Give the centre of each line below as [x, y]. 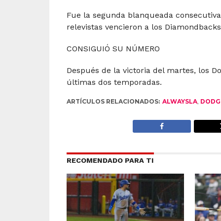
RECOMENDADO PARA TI [110, 160]
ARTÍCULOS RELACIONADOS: [113, 101]
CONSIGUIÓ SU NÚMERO [113, 49]
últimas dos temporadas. [114, 82]
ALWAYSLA [180, 101]
